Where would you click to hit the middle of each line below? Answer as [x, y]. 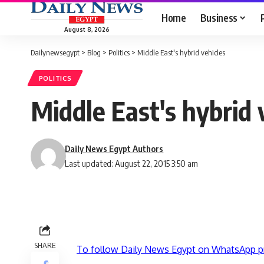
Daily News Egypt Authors [114, 149]
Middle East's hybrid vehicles [181, 52]
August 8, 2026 [87, 29]
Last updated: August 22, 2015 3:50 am [132, 164]
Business [219, 17]
